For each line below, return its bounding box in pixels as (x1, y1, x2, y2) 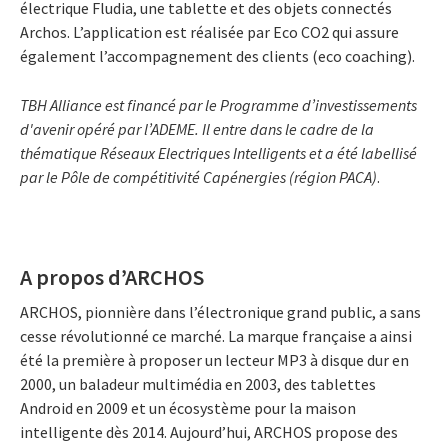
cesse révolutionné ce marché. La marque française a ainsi (20, 326, 412, 347)
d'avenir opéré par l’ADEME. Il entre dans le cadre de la (20, 118, 374, 139)
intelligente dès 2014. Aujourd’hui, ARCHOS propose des (20, 422, 398, 443)
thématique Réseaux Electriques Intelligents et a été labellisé (20, 142, 417, 163)
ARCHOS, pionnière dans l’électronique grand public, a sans (20, 302, 421, 323)
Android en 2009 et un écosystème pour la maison (20, 398, 356, 419)
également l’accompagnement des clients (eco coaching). (20, 45, 418, 66)
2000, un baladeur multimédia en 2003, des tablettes (20, 374, 376, 395)
